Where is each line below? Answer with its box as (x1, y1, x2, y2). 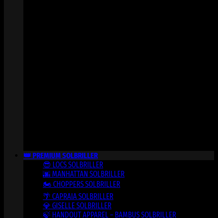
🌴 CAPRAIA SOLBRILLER (43, 191, 113, 201)
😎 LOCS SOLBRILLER (43, 160, 103, 169)
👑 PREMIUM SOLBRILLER (23, 150, 98, 160)
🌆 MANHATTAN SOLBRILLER (43, 169, 125, 179)
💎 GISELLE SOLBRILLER (43, 200, 111, 210)
